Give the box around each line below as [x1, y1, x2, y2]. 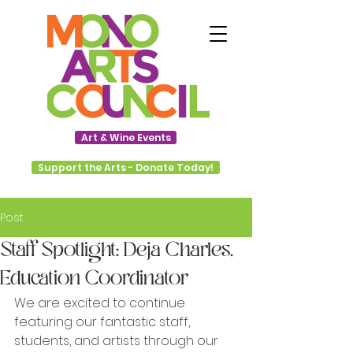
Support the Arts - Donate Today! [38, 161, 214, 174]
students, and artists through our [14, 332, 221, 350]
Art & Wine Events [80, 131, 171, 144]
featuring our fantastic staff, [14, 313, 193, 331]
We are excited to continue [14, 294, 188, 312]
